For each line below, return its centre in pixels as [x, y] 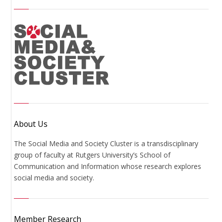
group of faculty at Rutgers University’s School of [92, 155]
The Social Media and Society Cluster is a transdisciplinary [106, 143]
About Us [31, 124]
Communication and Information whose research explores [108, 166]
